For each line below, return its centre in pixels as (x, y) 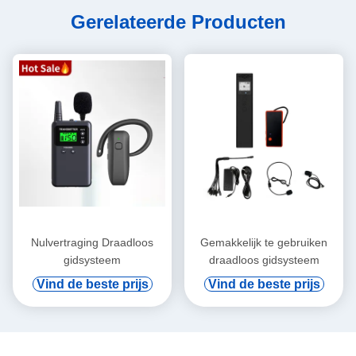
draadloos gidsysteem (264, 260)
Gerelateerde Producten (178, 22)
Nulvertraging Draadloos (92, 243)
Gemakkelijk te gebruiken (264, 243)
